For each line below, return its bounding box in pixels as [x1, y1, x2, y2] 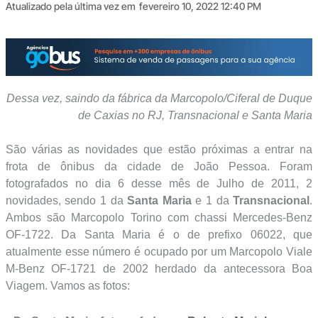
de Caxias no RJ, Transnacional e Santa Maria [78, 109, 313, 122]
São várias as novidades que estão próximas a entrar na [5, 143, 313, 156]
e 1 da [191, 194, 234, 207]
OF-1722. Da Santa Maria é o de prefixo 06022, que [5, 229, 313, 241]
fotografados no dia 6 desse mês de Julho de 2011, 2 [5, 177, 313, 190]
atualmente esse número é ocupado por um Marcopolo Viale [5, 246, 313, 258]
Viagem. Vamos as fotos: [5, 280, 130, 292]
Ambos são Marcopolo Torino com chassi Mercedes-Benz [5, 212, 313, 224]
